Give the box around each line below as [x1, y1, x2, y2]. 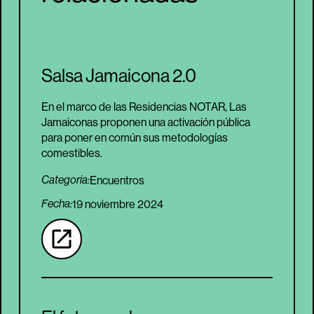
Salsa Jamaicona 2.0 [41, 64, 196, 88]
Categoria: [41, 173, 90, 187]
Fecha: [41, 197, 72, 211]
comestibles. [41, 146, 102, 161]
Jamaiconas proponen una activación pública [41, 115, 250, 130]
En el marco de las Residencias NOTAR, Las [41, 100, 247, 114]
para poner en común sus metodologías [41, 130, 228, 145]
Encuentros [90, 172, 144, 187]
